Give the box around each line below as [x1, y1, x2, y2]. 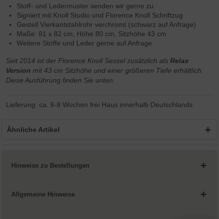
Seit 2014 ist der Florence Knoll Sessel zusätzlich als [6, 57, 171, 65]
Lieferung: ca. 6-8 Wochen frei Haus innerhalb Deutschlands [6, 101, 193, 109]
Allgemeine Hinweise [11, 190, 75, 198]
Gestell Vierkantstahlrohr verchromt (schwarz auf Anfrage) [17, 21, 197, 29]
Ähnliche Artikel [7, 126, 60, 134]
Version [6, 66, 31, 75]
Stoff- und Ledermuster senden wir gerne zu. [17, 2, 156, 10]
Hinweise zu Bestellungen [11, 162, 90, 169]
